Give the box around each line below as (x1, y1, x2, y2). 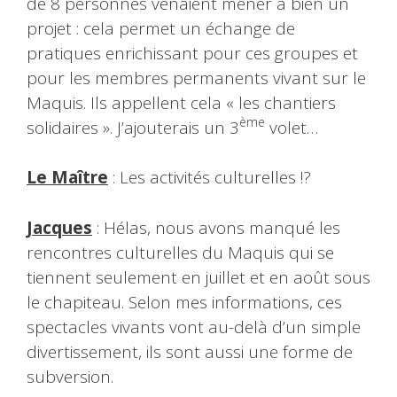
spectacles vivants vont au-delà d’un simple (27, 315, 361, 339)
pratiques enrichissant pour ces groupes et (27, 41, 358, 65)
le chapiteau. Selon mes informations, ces (27, 290, 342, 314)
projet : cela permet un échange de (27, 16, 295, 40)
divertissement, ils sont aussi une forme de (27, 339, 353, 363)
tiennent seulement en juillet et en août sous (27, 265, 370, 289)
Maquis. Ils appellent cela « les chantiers (27, 90, 336, 114)
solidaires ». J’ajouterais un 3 (27, 115, 239, 139)
